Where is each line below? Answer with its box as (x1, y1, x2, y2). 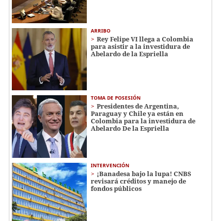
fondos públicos (91, 184, 142, 193)
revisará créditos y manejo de (91, 177, 186, 186)
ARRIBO (91, 27, 110, 34)
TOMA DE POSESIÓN (91, 94, 141, 102)
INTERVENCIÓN (91, 162, 129, 169)
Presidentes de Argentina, (97, 102, 179, 111)
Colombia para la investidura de (91, 116, 195, 126)
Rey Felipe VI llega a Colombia (97, 34, 193, 43)
